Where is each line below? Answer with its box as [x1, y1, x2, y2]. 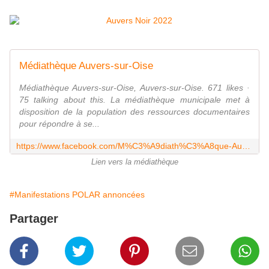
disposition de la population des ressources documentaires [19, 106, 250, 116]
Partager [10, 211, 58, 225]
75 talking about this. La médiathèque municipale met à [19, 94, 250, 104]
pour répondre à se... [19, 118, 100, 128]
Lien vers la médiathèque [91, 157, 178, 166]
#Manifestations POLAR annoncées [10, 189, 145, 199]
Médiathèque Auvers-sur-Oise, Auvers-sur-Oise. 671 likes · [19, 82, 250, 92]
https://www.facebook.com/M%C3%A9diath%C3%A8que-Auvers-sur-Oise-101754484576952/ [242, 141, 250, 151]
